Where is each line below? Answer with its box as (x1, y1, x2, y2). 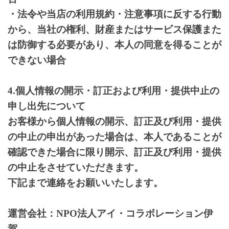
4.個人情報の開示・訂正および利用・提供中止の (8, 85, 219, 96)
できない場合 (8, 54, 66, 65)
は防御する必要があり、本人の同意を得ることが (8, 39, 221, 50)
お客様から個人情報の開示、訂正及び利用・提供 (8, 116, 221, 127)
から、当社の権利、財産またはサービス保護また (8, 24, 221, 35)
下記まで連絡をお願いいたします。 (8, 177, 163, 188)
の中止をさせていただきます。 (8, 162, 144, 173)
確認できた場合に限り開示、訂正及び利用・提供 (8, 146, 221, 157)
